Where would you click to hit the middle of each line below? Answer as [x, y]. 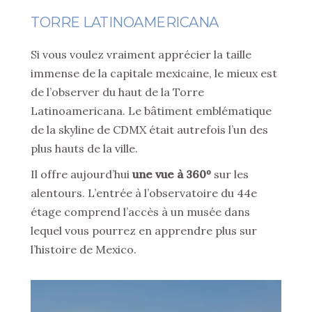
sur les [230, 174]
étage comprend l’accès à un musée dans [140, 212]
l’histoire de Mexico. [84, 250]
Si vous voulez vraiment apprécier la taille [141, 55]
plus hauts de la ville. [84, 149]
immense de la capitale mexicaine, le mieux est [154, 73]
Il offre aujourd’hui [81, 174]
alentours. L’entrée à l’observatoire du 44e [144, 193]
